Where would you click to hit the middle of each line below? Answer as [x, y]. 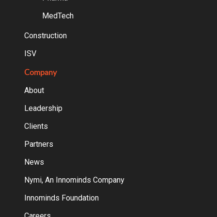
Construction [45, 35]
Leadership [43, 108]
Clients [36, 126]
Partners [39, 144]
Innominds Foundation [61, 198]
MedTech [58, 15]
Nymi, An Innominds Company [74, 180]
